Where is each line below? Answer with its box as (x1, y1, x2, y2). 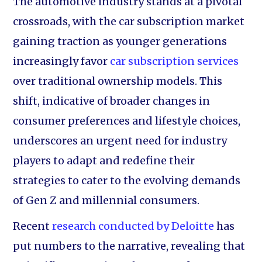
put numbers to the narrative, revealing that (13, 239, 246, 253)
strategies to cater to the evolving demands (13, 174, 241, 187)
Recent (13, 219, 53, 233)
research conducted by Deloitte (52, 219, 215, 233)
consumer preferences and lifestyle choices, (13, 114, 241, 127)
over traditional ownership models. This (13, 74, 223, 88)
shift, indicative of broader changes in (13, 94, 211, 108)
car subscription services (110, 54, 239, 68)
